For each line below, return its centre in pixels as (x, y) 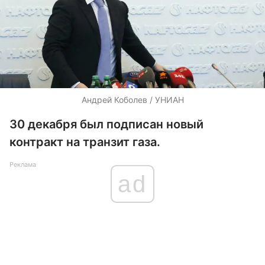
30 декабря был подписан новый (106, 124)
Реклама (23, 164)
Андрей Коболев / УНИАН (132, 100)
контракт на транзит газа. (85, 142)
